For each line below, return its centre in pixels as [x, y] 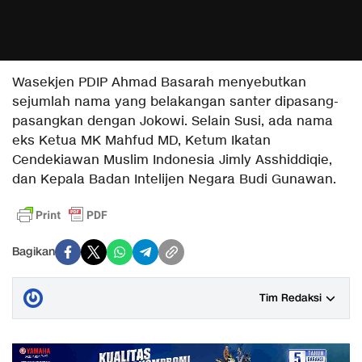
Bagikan [34, 252]
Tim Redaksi [290, 298]
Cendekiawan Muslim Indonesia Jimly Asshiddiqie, [172, 160]
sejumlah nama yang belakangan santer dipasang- [175, 102]
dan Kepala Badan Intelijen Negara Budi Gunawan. [174, 179]
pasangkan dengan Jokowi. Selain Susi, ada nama [173, 121]
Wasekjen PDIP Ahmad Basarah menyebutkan [159, 82]
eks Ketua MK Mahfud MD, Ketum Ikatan [141, 141]
